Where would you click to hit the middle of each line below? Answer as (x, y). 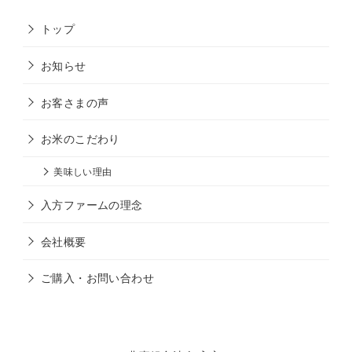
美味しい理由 (83, 171)
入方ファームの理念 (92, 204)
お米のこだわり (80, 138)
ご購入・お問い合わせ (97, 277)
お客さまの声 (75, 101)
